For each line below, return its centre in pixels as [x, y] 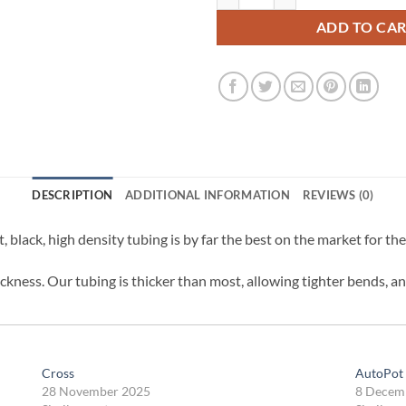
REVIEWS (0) [338, 194]
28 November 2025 [96, 391]
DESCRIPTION [72, 194]
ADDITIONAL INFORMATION [208, 194]
